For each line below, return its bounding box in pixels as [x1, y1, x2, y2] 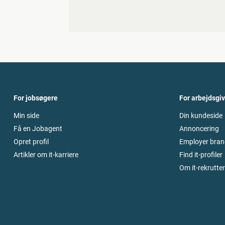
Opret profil [14, 138, 49, 146]
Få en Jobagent [14, 125, 62, 133]
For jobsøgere [14, 94, 58, 102]
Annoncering [179, 125, 219, 133]
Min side [14, 111, 39, 120]
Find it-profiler [179, 151, 222, 159]
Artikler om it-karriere [14, 151, 78, 159]
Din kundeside [179, 111, 222, 120]
